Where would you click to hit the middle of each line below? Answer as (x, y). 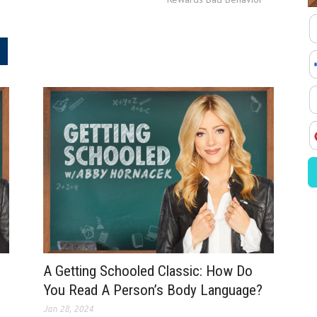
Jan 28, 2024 (68, 309)
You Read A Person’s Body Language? (152, 290)
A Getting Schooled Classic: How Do (148, 271)
